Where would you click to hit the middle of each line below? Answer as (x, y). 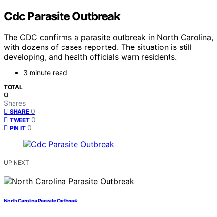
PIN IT (18, 128)
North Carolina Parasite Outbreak (41, 201)
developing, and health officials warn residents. (90, 57)
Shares (15, 103)
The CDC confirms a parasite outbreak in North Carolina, (108, 38)
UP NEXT (16, 163)
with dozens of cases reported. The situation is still (98, 47)
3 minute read (45, 73)
